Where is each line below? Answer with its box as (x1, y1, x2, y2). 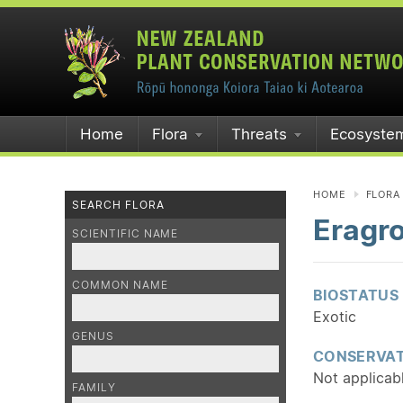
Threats (231, 124, 287, 144)
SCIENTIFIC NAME (72, 227, 179, 240)
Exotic (313, 308, 356, 326)
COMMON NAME (72, 278, 168, 291)
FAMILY (72, 381, 116, 394)
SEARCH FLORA (72, 198, 165, 211)
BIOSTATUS (313, 286, 399, 304)
